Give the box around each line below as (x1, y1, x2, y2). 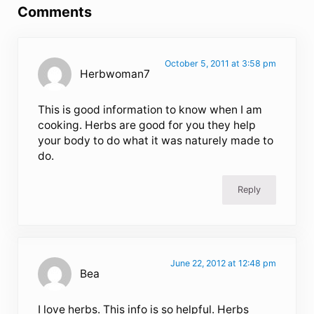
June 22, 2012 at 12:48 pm (170, 258, 276, 269)
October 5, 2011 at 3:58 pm (164, 58, 276, 69)
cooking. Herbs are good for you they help (38, 118, 257, 132)
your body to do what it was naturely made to (38, 134, 274, 148)
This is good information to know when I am (38, 103, 263, 117)
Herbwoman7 (80, 67, 151, 81)
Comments (17, 4, 92, 21)
